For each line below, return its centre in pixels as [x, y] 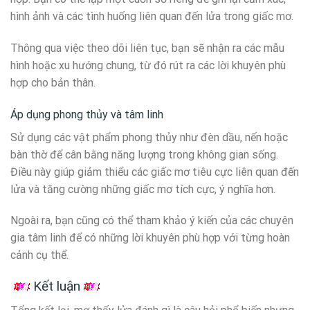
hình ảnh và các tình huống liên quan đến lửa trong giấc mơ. [152, 16]
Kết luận [57, 286]
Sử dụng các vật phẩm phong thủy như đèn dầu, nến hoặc [149, 137]
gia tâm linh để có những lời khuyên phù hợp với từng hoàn [150, 238]
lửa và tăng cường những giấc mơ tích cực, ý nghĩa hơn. [143, 189]
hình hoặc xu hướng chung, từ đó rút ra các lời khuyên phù [148, 65]
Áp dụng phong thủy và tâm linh [87, 114]
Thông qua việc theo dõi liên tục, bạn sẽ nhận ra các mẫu [147, 48]
